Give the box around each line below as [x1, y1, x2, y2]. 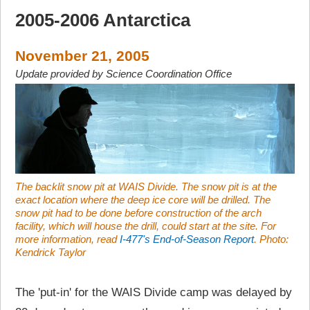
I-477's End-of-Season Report [120, 233, 255, 246]
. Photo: [254, 233, 289, 246]
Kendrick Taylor [15, 246, 86, 259]
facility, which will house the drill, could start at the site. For [15, 220, 277, 232]
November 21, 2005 [15, 47, 150, 64]
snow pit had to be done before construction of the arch [15, 207, 262, 219]
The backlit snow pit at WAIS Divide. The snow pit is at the [15, 181, 277, 193]
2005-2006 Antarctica [15, 10, 191, 30]
